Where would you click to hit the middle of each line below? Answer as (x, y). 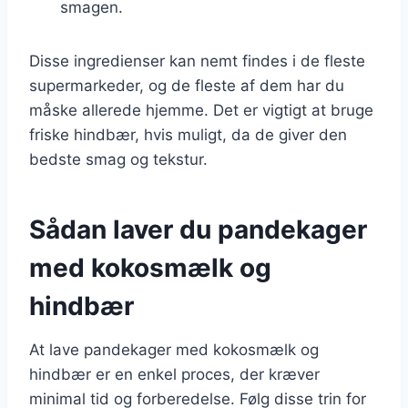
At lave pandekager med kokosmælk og (174, 349)
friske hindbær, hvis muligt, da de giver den (188, 134)
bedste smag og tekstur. (118, 159)
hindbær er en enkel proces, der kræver (174, 374)
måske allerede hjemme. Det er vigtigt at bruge (201, 110)
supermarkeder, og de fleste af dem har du (187, 85)
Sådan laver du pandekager (198, 229)
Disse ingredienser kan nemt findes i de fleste (197, 61)
